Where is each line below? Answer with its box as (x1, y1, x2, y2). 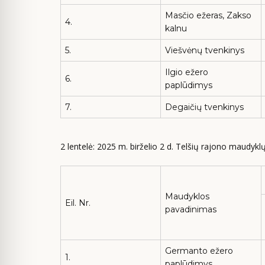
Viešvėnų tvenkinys (165, 45, 244, 56)
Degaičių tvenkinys (165, 102, 244, 112)
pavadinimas (165, 203, 216, 215)
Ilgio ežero (165, 67, 208, 77)
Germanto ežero (165, 245, 233, 256)
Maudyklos (165, 190, 209, 202)
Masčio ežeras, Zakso (165, 10, 251, 21)
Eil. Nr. (65, 197, 91, 208)
